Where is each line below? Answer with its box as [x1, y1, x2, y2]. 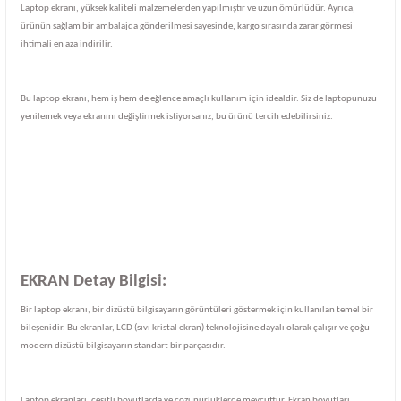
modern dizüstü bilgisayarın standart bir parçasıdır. [21, 340, 226, 351]
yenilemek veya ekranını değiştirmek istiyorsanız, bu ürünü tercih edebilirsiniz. [21, 112, 333, 123]
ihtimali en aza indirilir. [21, 38, 113, 49]
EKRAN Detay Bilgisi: [21, 273, 166, 291]
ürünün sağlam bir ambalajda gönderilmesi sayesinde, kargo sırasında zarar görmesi [21, 21, 353, 31]
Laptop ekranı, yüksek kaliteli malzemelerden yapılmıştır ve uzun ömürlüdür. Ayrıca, [21, 3, 355, 13]
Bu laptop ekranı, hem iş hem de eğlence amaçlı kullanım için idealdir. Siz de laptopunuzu [21, 94, 377, 105]
